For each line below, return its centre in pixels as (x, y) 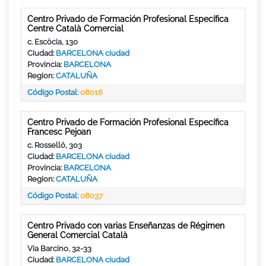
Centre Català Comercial (75, 28)
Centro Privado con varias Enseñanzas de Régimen (126, 225)
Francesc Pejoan (59, 132)
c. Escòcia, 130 (53, 42)
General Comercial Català (77, 235)
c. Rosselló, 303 (55, 145)
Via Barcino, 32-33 (59, 248)
